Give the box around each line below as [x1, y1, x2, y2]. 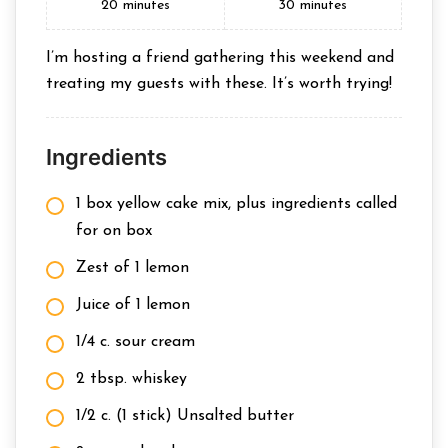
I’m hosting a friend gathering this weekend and [46, 50, 394, 66]
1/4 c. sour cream [76, 334, 195, 350]
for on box [76, 223, 152, 239]
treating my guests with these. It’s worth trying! [46, 76, 392, 92]
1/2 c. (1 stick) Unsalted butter [76, 408, 294, 424]
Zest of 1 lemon [76, 260, 189, 276]
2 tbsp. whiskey [76, 371, 187, 387]
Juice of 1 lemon [76, 297, 190, 313]
